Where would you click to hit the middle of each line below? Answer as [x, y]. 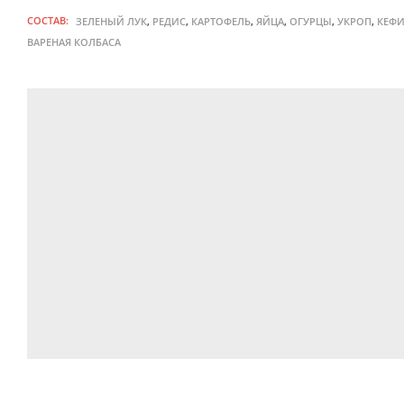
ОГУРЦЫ [311, 22]
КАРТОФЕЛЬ [221, 22]
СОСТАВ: [48, 20]
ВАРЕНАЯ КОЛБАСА [74, 42]
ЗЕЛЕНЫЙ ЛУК [111, 22]
